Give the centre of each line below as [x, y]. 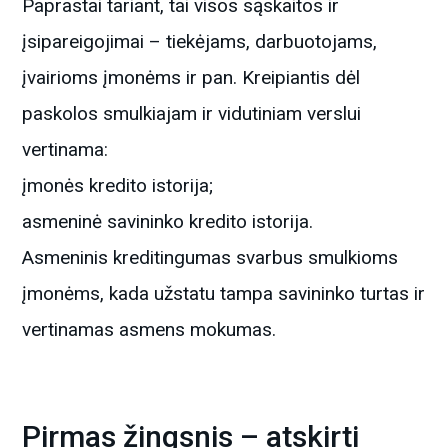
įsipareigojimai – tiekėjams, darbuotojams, [200, 41]
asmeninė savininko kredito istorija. [168, 221]
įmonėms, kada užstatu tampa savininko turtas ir [224, 293]
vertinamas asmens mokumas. [149, 329]
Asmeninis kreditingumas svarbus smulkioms [210, 257]
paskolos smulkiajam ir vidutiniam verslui [192, 113]
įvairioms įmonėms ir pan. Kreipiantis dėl [191, 77]
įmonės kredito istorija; [118, 185]
